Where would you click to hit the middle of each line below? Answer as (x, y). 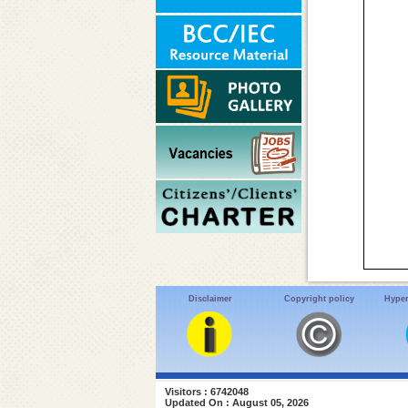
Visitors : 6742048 (206, 392)
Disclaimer (210, 298)
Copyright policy (319, 298)
